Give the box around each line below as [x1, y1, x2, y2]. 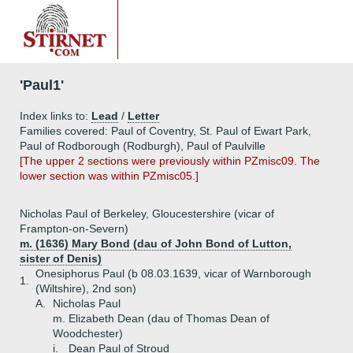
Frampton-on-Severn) [20, 222, 128, 235]
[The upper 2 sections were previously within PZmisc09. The [20, 154, 320, 167]
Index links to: [20, 110, 91, 122]
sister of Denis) [20, 252, 102, 265]
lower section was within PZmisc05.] [20, 169, 199, 182]
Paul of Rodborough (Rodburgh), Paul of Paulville [20, 139, 266, 152]
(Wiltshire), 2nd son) [35, 282, 136, 295]
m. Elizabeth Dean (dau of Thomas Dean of [53, 312, 269, 325]
